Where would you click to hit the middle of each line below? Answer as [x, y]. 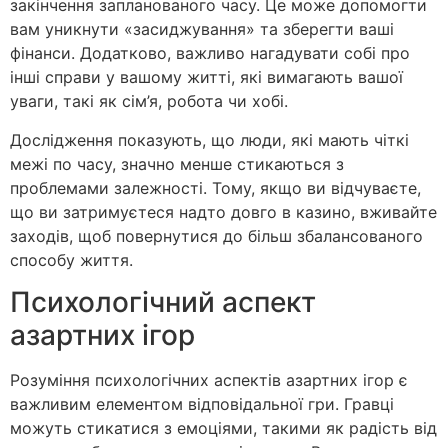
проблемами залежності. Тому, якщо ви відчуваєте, [215, 187]
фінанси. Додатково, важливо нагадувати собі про [210, 53]
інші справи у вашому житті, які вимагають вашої [206, 77]
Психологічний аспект [163, 301]
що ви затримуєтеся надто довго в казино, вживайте [223, 211]
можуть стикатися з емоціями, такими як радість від [223, 427]
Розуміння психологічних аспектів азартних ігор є [209, 379]
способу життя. [71, 259]
